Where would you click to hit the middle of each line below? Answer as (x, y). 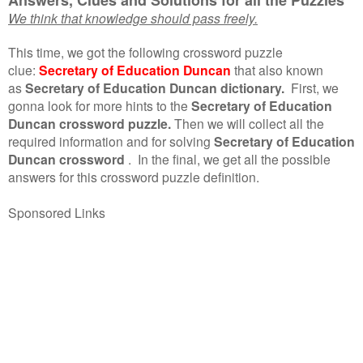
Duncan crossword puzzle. (90, 123)
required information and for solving (109, 141)
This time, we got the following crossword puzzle (145, 51)
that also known (279, 69)
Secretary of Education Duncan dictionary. (155, 88)
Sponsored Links (57, 212)
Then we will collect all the (249, 123)
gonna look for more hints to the (98, 105)
